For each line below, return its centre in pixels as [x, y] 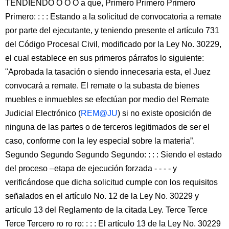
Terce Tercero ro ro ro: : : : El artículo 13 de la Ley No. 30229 [113, 224]
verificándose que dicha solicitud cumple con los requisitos [111, 182]
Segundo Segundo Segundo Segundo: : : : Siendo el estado [113, 155]
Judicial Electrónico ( [43, 113]
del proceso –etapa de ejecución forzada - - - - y [91, 168]
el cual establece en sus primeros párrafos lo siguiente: [105, 58]
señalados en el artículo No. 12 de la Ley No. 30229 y [102, 196]
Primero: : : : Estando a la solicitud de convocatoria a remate [113, 17]
